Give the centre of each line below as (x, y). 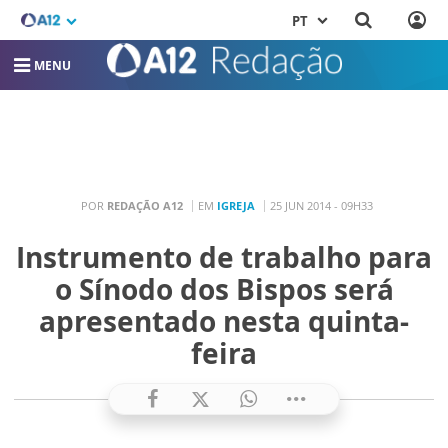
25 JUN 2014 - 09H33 (321, 206)
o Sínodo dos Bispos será (224, 289)
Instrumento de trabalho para (224, 257)
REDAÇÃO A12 (144, 206)
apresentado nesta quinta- (224, 321)
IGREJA (235, 206)
